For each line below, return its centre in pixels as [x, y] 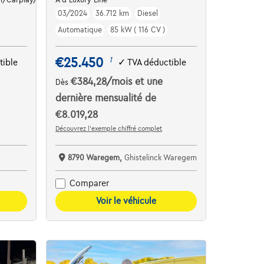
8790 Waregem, [96, 158]
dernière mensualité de [106, 98]
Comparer [90, 184]
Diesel [148, 13]
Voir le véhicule [126, 201]
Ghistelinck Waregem [161, 158]
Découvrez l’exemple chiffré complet [109, 128]
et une [149, 82]
